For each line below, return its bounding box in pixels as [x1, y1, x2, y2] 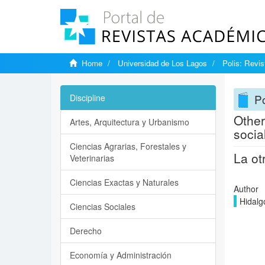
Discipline [70, 92, 105, 104]
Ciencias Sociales [70, 201, 135, 212]
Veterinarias [70, 152, 114, 164]
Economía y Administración [70, 249, 172, 261]
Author [233, 183, 258, 195]
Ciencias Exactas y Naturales [70, 176, 179, 188]
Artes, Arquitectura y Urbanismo [70, 116, 189, 128]
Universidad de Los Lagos [118, 57, 207, 69]
